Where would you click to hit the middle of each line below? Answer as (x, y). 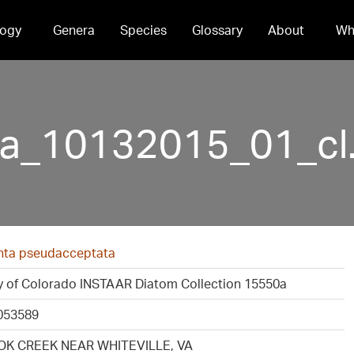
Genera (73, 30)
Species (143, 30)
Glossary (217, 30)
